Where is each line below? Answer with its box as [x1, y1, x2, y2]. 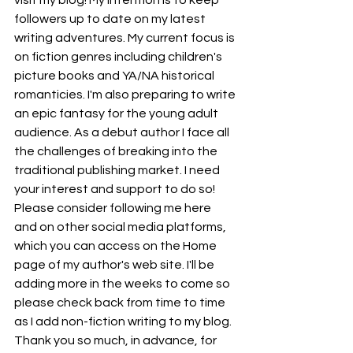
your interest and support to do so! [14, 183, 217, 195]
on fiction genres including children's [14, 50, 225, 63]
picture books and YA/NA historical [14, 69, 217, 82]
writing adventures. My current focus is [14, 32, 237, 44]
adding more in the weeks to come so [14, 277, 232, 290]
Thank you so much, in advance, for [14, 334, 219, 347]
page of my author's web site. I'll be [14, 258, 217, 271]
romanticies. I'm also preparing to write [14, 88, 238, 101]
